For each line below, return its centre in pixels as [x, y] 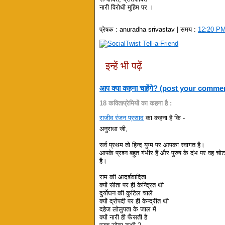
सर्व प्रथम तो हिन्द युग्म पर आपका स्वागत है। [152, 145]
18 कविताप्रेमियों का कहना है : [136, 103]
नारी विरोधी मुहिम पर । [127, 8]
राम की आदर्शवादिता [123, 177]
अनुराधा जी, [114, 129]
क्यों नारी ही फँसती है [124, 217]
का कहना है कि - [164, 118]
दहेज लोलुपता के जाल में [128, 209]
